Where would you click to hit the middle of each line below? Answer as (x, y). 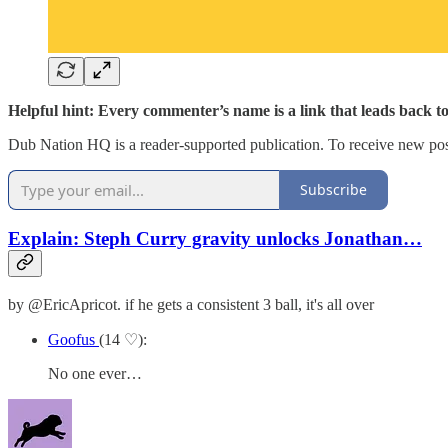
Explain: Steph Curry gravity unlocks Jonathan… (215, 239)
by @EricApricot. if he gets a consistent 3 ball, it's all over (191, 304)
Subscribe (333, 190)
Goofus (73, 339)
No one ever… (95, 373)
